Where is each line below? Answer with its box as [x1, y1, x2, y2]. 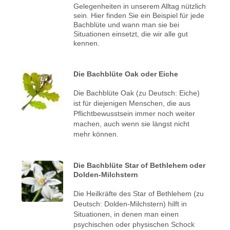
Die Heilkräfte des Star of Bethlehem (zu [73, 189, 204, 198]
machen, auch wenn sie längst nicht [73, 119, 190, 128]
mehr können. [73, 129, 119, 138]
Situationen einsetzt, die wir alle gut [73, 29, 188, 38]
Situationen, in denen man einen [73, 209, 179, 218]
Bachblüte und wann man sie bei [73, 20, 180, 29]
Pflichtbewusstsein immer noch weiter [73, 109, 196, 118]
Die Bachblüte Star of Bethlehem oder [73, 161, 206, 169]
